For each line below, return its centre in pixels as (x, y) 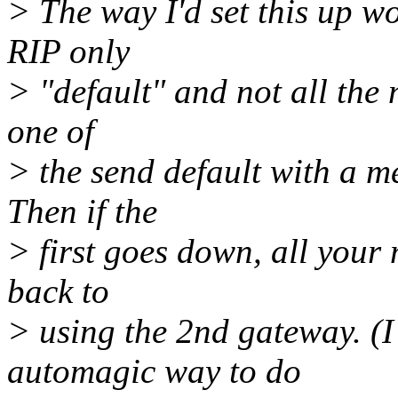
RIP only (68, 52)
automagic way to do (154, 371)
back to (58, 291)
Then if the (82, 211)
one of (51, 131)
